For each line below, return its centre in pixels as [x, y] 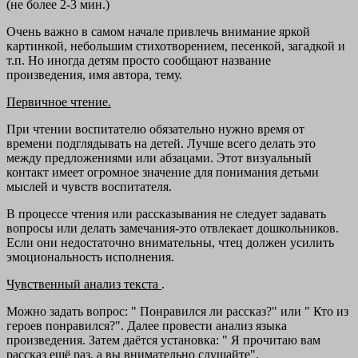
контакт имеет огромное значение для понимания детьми [163, 173]
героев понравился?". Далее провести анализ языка [147, 326]
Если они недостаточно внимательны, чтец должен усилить [170, 243]
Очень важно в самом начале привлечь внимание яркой [158, 32]
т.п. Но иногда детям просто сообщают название [139, 61]
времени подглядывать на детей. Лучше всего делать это [161, 144]
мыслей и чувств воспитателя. [89, 187]
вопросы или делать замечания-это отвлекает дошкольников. [173, 229]
